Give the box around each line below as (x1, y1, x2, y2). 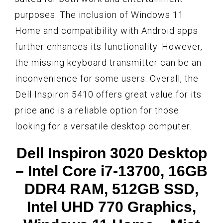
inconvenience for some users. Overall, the (15, 73, 199, 84)
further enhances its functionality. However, (15, 41, 203, 52)
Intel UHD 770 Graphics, (27, 198, 196, 215)
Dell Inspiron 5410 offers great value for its (15, 89, 202, 100)
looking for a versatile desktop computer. (15, 120, 192, 131)
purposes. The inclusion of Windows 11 (15, 9, 184, 20)
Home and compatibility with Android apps (15, 25, 198, 36)
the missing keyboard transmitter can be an (15, 57, 202, 68)
